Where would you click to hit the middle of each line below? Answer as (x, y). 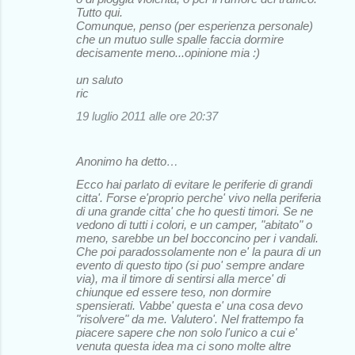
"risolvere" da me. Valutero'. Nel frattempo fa (190, 319)
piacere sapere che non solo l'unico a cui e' (187, 333)
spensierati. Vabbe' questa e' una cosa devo (189, 306)
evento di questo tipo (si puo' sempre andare (190, 265)
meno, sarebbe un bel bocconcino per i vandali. (197, 239)
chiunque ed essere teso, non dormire (174, 292)
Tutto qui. (99, 13)
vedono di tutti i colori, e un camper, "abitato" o (194, 225)
